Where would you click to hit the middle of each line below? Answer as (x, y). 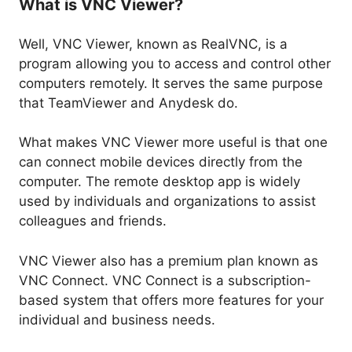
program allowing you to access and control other (175, 63)
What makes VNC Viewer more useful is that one (173, 143)
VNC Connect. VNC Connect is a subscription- (165, 280)
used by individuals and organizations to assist (167, 202)
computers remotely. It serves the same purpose (171, 83)
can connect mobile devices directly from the (161, 162)
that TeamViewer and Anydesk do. (128, 103)
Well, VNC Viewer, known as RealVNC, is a (153, 44)
